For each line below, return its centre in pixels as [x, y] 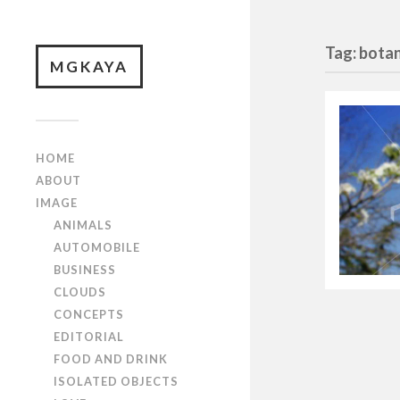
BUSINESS [85, 270]
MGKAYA [89, 67]
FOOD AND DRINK [111, 359]
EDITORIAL [89, 337]
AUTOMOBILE [97, 247]
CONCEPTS [89, 314]
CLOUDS [80, 292]
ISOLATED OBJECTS [116, 381]
